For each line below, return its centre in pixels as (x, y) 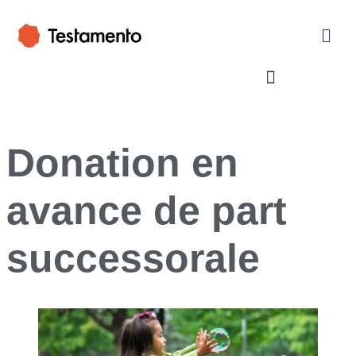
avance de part (147, 210)
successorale (133, 258)
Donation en (122, 163)
